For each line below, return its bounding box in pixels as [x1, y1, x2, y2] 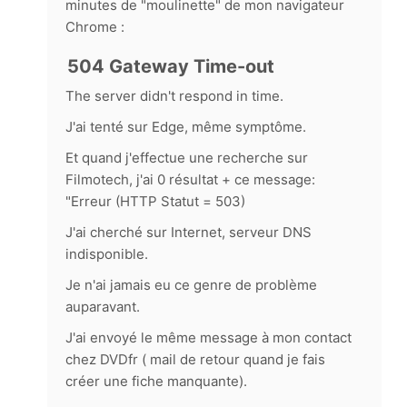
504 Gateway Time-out [67, 55, 274, 77]
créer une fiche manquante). [65, 372, 247, 390]
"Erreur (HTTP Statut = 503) [65, 193, 245, 210]
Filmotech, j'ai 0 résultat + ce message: [65, 171, 315, 188]
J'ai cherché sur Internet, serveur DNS [65, 223, 312, 241]
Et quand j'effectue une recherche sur [65, 149, 308, 166]
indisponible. [65, 245, 148, 263]
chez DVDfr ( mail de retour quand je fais [65, 351, 325, 368]
